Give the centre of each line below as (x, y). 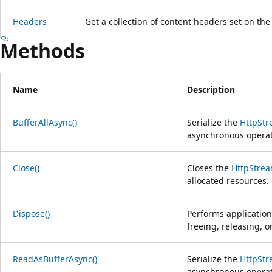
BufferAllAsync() (45, 122)
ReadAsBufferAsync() (55, 259)
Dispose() (31, 213)
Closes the (209, 168)
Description (211, 89)
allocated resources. (228, 180)
